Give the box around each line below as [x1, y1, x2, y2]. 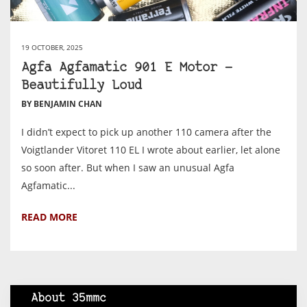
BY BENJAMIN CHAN [21, 98, 102, 110]
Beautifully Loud [21, 79, 142, 93]
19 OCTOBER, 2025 [21, 42, 83, 52]
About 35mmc [31, 293, 106, 304]
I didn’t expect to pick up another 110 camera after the [21, 125, 271, 138]
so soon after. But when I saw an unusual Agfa [21, 161, 234, 174]
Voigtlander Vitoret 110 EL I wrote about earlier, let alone [21, 143, 280, 156]
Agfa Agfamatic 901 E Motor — [21, 62, 232, 75]
